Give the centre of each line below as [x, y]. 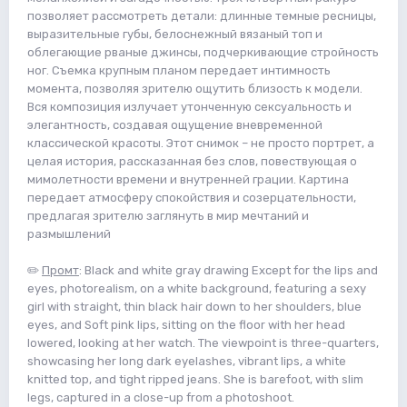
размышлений [69, 233]
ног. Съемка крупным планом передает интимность [179, 70]
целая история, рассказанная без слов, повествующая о [192, 161]
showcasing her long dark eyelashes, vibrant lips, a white [187, 361]
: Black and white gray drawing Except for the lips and [228, 270]
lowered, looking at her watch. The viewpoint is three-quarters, [203, 342]
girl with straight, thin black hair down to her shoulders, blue [194, 306]
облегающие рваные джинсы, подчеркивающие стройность [203, 52]
